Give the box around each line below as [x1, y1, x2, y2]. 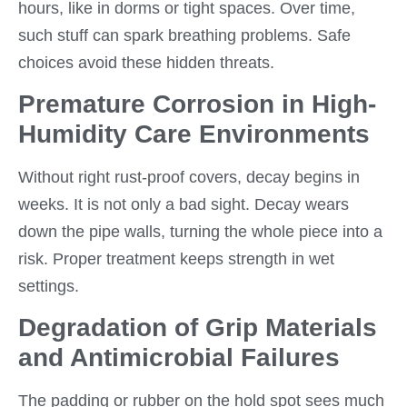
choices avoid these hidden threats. [18, 53, 274, 72]
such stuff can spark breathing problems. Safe [18, 25, 351, 45]
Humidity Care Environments [18, 119, 370, 148]
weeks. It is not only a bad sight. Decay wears [18, 194, 349, 213]
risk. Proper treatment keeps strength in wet [18, 249, 334, 268]
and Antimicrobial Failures [18, 343, 340, 372]
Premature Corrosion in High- [18, 89, 376, 118]
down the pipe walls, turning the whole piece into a [18, 222, 382, 241]
